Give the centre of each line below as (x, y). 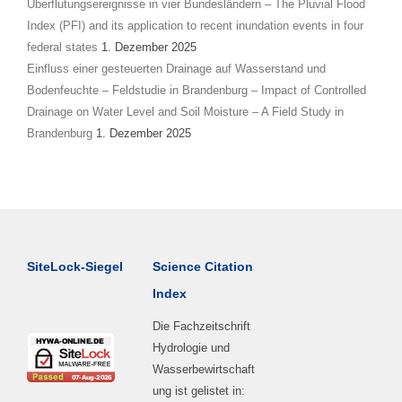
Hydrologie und (192, 347)
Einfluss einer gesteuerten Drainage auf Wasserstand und (176, 68)
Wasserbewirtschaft (204, 369)
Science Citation (203, 266)
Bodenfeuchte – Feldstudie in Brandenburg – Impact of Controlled (197, 90)
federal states (62, 47)
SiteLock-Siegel (75, 266)
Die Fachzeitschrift (202, 326)
